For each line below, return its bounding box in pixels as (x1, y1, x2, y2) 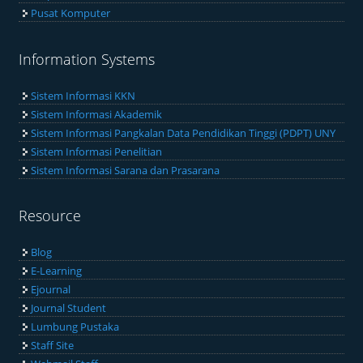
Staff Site (31, 338, 75, 353)
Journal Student (31, 301, 107, 316)
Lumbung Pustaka (31, 319, 120, 335)
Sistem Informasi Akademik (31, 106, 163, 122)
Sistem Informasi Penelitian (31, 143, 163, 159)
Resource (19, 206, 82, 226)
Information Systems (19, 49, 156, 69)
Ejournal (31, 282, 71, 297)
